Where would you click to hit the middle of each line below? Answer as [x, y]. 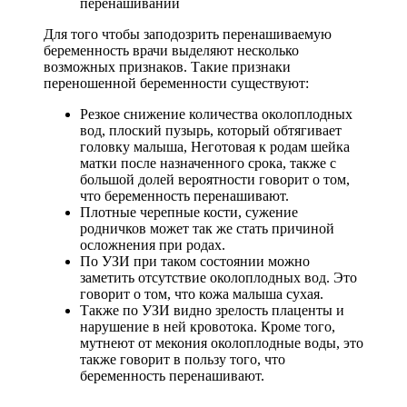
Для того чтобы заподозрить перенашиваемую [188, 35]
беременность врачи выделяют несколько [171, 51]
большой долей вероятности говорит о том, [215, 180]
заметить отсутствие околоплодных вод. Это [218, 278]
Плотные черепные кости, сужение [189, 213]
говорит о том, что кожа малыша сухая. [202, 294]
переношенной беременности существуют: [176, 84]
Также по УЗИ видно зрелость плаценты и [212, 311]
